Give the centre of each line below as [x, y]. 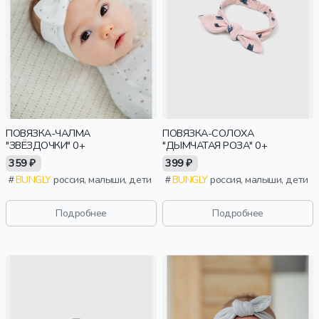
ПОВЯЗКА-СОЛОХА [208, 133]
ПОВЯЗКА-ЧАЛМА [48, 133]
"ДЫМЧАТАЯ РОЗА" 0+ [215, 145]
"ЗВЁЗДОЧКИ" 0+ [46, 145]
